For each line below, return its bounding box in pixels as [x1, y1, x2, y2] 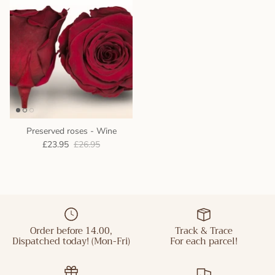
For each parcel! [170, 233, 238, 250]
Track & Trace [175, 223, 233, 239]
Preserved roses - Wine [26, 125, 117, 137]
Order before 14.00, [30, 223, 112, 239]
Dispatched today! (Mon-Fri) [12, 233, 130, 250]
